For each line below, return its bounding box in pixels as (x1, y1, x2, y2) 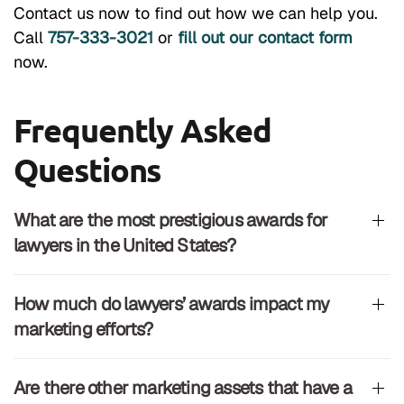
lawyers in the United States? (14, 233, 235, 257)
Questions (14, 149, 161, 189)
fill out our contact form (178, 26, 353, 48)
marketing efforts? (14, 317, 153, 341)
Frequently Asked (14, 109, 271, 150)
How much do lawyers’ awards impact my (14, 291, 330, 316)
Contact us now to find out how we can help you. (14, 2, 378, 23)
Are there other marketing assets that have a (14, 375, 352, 399)
